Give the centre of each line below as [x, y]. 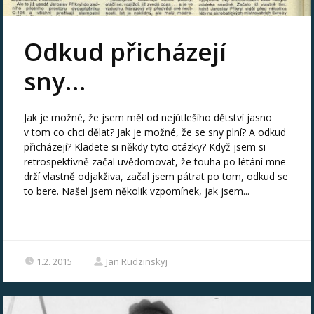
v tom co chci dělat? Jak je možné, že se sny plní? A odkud [155, 132]
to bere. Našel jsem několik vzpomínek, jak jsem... [137, 191]
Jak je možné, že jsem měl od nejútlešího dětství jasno [148, 118]
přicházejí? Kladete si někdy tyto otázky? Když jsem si [145, 147]
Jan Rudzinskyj [137, 262]
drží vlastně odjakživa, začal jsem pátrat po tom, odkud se [156, 177]
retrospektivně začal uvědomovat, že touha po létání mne [155, 162]
